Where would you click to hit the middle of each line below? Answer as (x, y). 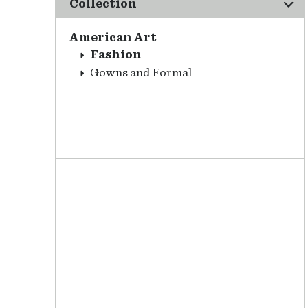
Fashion (116, 55)
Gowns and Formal (141, 73)
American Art (113, 38)
